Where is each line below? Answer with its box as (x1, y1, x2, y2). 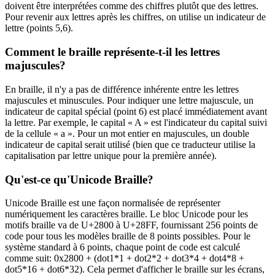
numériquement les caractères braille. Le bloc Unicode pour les (5, 209, 248, 220)
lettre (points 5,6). (5, 23, 73, 34)
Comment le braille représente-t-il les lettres (5, 45, 220, 59)
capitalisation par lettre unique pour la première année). (5, 150, 217, 161)
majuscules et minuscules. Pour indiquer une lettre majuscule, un (5, 95, 254, 106)
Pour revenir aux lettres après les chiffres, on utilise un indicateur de (5, 12, 266, 23)
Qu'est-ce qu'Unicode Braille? (5, 172, 153, 186)
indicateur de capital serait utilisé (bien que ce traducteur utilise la (5, 139, 255, 150)
